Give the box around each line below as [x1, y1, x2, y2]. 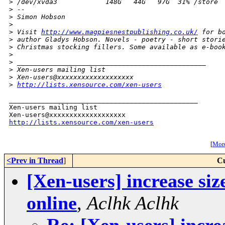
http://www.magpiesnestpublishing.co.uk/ [41, 28, 198, 36]
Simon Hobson [13, 13, 65, 21]
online [27, 192, 77, 214]
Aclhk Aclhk [87, 192, 179, 214]
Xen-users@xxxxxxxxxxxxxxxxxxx [13, 73, 134, 81]
